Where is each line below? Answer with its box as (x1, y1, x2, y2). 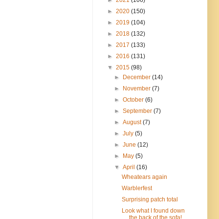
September (123, 107, 154, 114)
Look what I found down (121, 207, 185, 214)
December (123, 73, 153, 81)
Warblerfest (121, 184, 152, 192)
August (123, 118, 143, 126)
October (123, 96, 146, 103)
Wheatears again (121, 173, 167, 180)
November (123, 85, 153, 92)
